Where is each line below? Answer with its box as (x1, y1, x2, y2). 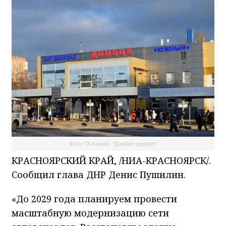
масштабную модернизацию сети (12, 206, 169, 219)
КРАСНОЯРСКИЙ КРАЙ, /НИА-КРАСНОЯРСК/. (12, 154, 211, 166)
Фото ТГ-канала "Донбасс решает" (69, 140, 157, 147)
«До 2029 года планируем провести (12, 192, 177, 205)
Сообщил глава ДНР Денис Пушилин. (12, 168, 186, 181)
